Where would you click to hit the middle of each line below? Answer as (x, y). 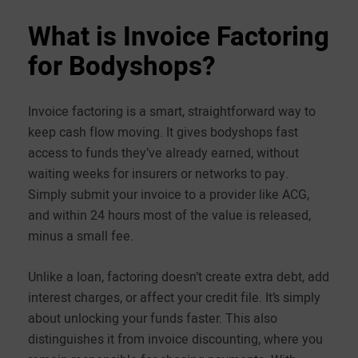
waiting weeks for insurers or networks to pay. (158, 174)
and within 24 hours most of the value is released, (169, 215)
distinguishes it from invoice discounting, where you (175, 339)
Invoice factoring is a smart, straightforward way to (172, 111)
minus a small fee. (81, 236)
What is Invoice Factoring (179, 37)
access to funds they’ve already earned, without (163, 153)
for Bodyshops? (122, 66)
